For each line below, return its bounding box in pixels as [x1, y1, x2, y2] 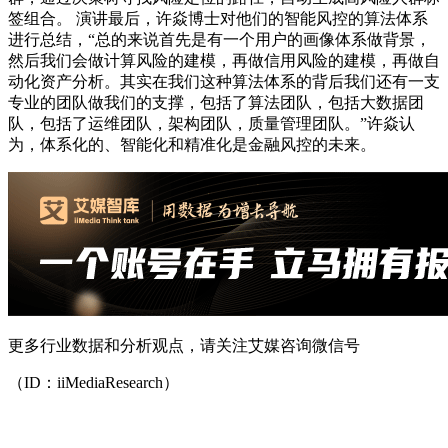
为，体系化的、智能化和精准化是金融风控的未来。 [8, 136, 376, 154]
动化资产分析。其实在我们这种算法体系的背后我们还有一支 [8, 73, 440, 91]
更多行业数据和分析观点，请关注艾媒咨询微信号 [8, 337, 360, 355]
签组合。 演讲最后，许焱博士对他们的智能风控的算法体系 [8, 10, 428, 28]
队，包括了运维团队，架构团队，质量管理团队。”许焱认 [8, 115, 415, 133]
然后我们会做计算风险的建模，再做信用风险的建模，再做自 [8, 52, 440, 70]
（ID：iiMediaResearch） [8, 374, 179, 392]
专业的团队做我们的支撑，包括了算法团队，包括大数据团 [8, 94, 424, 112]
